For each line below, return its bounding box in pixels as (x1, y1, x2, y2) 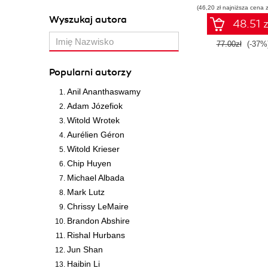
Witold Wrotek (67, 115, 120, 125)
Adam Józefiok (67, 101, 123, 111)
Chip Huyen (67, 159, 111, 168)
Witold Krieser (67, 144, 120, 154)
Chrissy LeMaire (67, 202, 129, 211)
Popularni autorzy (49, 66, 132, 78)
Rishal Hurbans (67, 230, 125, 240)
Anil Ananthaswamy (67, 87, 141, 96)
